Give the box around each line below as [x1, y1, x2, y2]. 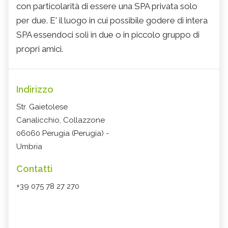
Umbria [16, 142, 42, 152]
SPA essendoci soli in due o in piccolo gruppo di [16, 30, 199, 40]
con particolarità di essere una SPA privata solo [16, 1, 197, 12]
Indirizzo [16, 84, 53, 95]
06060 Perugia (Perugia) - [16, 129, 109, 138]
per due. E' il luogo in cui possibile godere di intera [16, 15, 208, 26]
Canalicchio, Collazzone [16, 116, 105, 125]
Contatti [16, 163, 52, 175]
